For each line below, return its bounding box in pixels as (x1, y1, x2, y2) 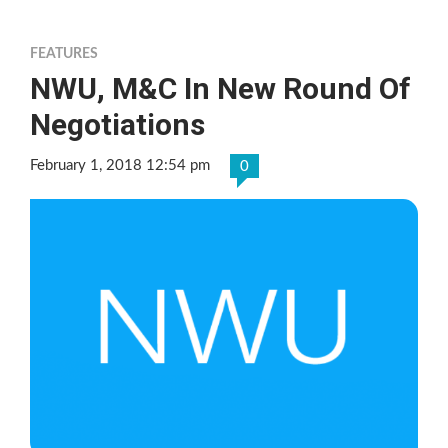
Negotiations (30, 106, 205, 142)
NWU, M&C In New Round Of (30, 70, 411, 106)
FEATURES (30, 46, 98, 61)
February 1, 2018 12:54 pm (30, 157, 210, 173)
